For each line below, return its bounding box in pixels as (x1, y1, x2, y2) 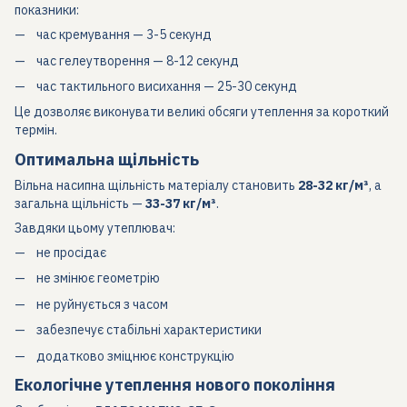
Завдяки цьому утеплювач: (15, 219, 175, 236)
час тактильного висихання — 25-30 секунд (36, 78, 297, 95)
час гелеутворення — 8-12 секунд (36, 52, 239, 69)
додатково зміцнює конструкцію (36, 347, 234, 364)
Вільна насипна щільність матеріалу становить (15, 176, 298, 194)
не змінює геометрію (36, 270, 160, 287)
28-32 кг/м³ (298, 176, 369, 194)
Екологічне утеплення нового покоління (15, 373, 335, 395)
